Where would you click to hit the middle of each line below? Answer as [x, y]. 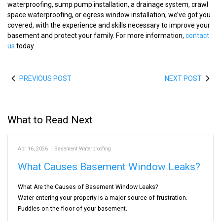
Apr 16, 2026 [33, 148]
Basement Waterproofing [83, 148]
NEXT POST [183, 78]
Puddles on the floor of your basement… [74, 208]
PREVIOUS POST [45, 78]
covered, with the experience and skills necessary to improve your [109, 25]
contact [197, 35]
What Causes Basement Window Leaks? [109, 166]
